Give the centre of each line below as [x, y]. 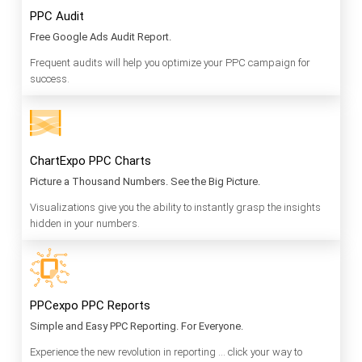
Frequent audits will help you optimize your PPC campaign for [170, 63]
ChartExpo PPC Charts [90, 161]
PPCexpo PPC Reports [90, 306]
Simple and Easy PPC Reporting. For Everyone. [137, 326]
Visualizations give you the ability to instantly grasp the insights [175, 208]
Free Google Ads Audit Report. [101, 37]
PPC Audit [57, 17]
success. [50, 79]
